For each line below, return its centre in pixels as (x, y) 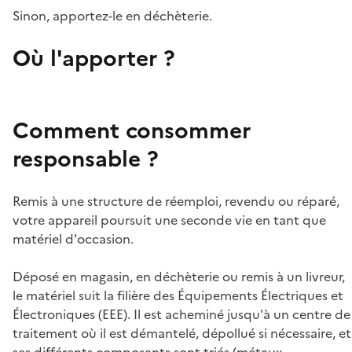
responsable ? (86, 159)
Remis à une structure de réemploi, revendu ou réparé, (176, 201)
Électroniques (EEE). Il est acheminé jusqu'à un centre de (181, 314)
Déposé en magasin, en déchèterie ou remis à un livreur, (179, 277)
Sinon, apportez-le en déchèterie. (112, 16)
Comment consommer (132, 130)
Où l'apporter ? (94, 58)
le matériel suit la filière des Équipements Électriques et (178, 295)
